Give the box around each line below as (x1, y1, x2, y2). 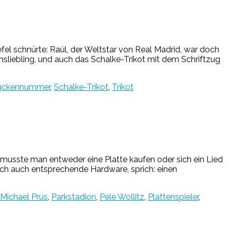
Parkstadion (51, 192, 96, 202)
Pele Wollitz (100, 192, 144, 202)
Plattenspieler (148, 192, 199, 202)
